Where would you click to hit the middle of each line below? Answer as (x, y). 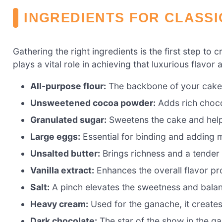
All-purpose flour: (68, 86)
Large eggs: (55, 136)
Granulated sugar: (69, 119)
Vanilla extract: (62, 170)
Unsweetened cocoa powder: (93, 103)
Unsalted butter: (65, 153)
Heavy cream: (59, 204)
